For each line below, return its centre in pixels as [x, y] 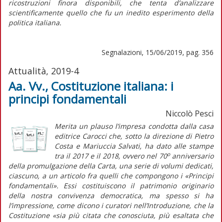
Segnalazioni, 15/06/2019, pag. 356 [158, 52]
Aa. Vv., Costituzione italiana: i [91, 86]
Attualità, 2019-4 [44, 71]
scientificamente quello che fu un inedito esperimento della [111, 12]
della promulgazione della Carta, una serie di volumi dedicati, [111, 166]
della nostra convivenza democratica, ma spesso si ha [111, 195]
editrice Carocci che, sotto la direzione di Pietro [134, 136]
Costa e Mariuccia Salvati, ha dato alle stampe [134, 146]
